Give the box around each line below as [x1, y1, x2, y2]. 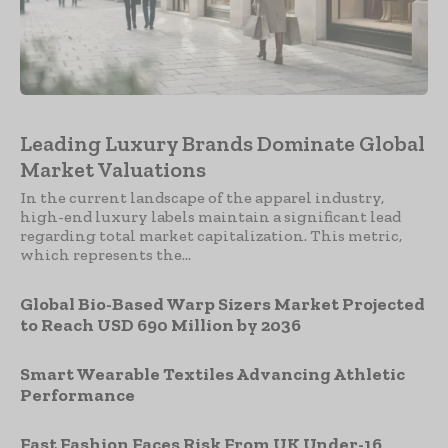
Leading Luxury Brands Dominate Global [20, 130, 425, 158]
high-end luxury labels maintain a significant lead [20, 207, 401, 227]
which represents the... [20, 245, 191, 265]
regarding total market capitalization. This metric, [20, 226, 402, 246]
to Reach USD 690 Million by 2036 [20, 314, 301, 337]
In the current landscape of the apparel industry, [20, 188, 384, 208]
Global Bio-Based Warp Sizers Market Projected [20, 293, 425, 316]
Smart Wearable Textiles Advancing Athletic [20, 363, 405, 386]
